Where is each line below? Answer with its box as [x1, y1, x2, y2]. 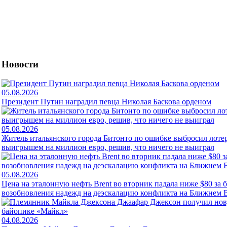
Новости [2, 58, 39, 69]
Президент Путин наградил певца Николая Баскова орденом [2, 97, 211, 106]
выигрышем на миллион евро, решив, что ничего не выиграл [2, 143, 214, 152]
